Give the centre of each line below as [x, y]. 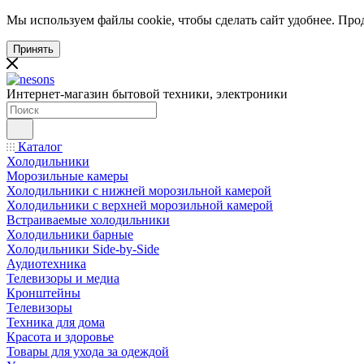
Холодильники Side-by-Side [83, 249]
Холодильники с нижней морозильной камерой [139, 191]
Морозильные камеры [67, 176]
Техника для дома [56, 322]
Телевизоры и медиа [63, 278]
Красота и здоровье [60, 337]
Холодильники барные [70, 234]
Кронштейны [43, 293]
